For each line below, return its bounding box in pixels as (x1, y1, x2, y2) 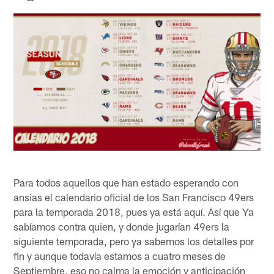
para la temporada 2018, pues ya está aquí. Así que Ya (13, 205, 254, 218)
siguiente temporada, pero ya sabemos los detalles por (13, 234, 254, 247)
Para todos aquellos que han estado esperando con (13, 176, 239, 188)
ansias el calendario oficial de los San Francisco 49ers (13, 190, 254, 203)
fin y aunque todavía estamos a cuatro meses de (13, 249, 226, 262)
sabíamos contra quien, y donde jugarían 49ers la (13, 220, 230, 232)
